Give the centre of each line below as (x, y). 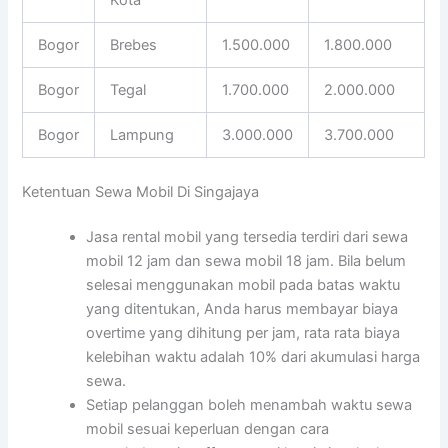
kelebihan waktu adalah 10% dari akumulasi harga (253, 357)
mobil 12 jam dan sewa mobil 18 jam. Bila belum (246, 261)
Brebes (134, 44)
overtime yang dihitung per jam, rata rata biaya (243, 333)
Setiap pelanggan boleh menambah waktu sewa (249, 405)
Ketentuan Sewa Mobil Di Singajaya (141, 191)
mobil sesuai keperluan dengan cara (208, 429)
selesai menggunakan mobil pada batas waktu (243, 285)
